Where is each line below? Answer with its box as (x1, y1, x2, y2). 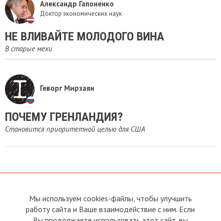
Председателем (115, 204, 165, 214)
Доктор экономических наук (40, 9, 122, 18)
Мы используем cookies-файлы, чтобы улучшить (29, 193, 192, 203)
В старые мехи (5, 44, 52, 54)
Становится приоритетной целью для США (5, 124, 145, 134)
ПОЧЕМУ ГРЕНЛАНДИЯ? (5, 110, 123, 124)
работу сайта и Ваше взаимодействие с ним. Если (26, 204, 195, 214)
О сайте (10, 194, 33, 204)
